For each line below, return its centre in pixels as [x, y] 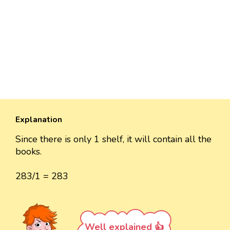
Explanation [39, 119]
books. [28, 151]
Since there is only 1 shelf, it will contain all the [113, 139]
